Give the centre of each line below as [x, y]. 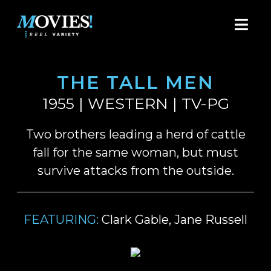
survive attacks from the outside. [135, 171]
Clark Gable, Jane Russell [173, 220]
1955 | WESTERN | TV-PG [135, 104]
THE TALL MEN [135, 83]
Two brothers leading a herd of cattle [135, 135]
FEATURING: [61, 220]
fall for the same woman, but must [135, 153]
